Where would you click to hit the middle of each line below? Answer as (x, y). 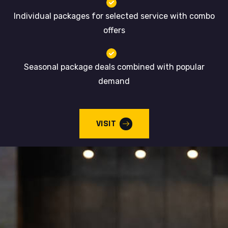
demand (114, 81)
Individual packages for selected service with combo (114, 16)
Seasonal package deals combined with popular (114, 67)
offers (114, 30)
